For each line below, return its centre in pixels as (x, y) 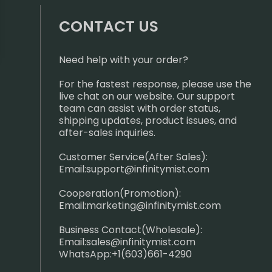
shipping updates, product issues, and (148, 121)
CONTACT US (109, 26)
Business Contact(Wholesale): (131, 230)
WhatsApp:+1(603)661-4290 (125, 254)
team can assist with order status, (140, 108)
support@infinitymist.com (148, 169)
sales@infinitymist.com (141, 242)
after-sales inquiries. (107, 133)
